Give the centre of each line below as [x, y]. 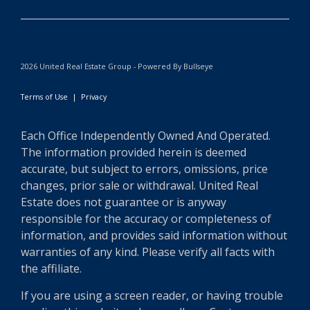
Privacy [94, 97]
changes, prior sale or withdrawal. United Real [139, 185]
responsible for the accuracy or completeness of [146, 219]
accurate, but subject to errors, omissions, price [144, 169]
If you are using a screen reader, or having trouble [152, 295]
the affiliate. [51, 268]
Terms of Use [44, 97]
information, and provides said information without [154, 235]
